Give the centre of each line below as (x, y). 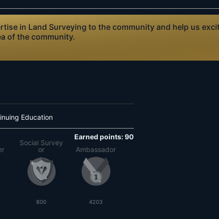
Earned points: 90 (104, 137)
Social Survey (41, 142)
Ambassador (96, 149)
